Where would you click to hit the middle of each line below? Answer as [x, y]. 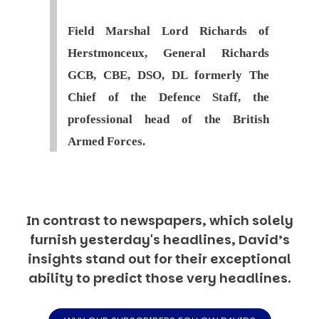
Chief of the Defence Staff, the [168, 98]
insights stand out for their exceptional [159, 258]
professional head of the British [168, 120]
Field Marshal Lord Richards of [168, 31]
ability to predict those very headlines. [159, 278]
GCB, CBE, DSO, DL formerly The [168, 75]
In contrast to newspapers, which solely [159, 220]
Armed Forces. [106, 142]
